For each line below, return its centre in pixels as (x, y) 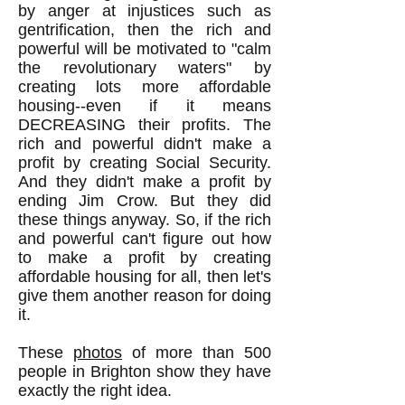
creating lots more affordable (145, 87)
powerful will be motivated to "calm (145, 49)
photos (98, 353)
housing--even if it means (145, 106)
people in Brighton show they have (145, 372)
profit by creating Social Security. (145, 163)
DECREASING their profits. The (145, 125)
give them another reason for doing (145, 296)
